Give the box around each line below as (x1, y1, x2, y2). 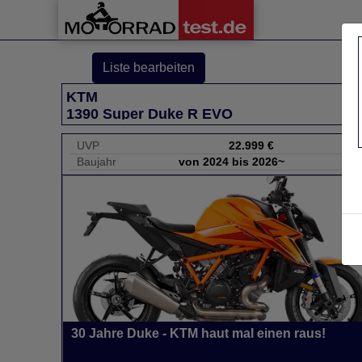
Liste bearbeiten (103, 61, 195, 74)
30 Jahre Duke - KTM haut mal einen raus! (71, 326, 326, 340)
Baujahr (77, 155, 116, 168)
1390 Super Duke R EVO (66, 106, 233, 122)
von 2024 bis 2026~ (179, 155, 284, 168)
